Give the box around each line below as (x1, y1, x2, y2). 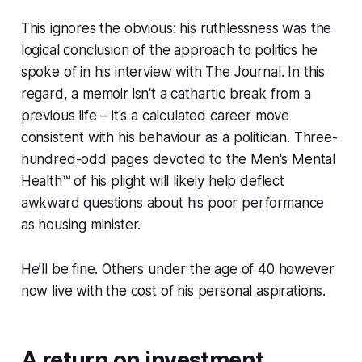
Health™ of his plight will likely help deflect (20, 172, 284, 189)
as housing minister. (20, 216, 141, 233)
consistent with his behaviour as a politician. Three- (20, 128, 338, 145)
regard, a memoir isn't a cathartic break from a (20, 85, 311, 102)
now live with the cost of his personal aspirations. (20, 282, 326, 299)
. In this (280, 63, 326, 80)
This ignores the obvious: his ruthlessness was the (20, 19, 332, 36)
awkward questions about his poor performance (20, 194, 325, 211)
